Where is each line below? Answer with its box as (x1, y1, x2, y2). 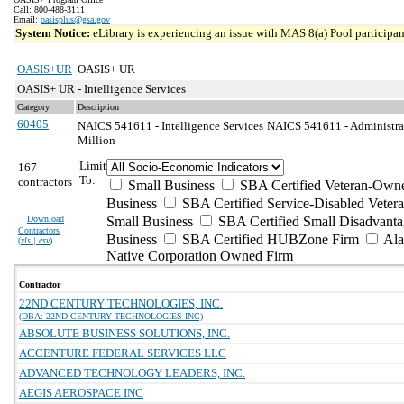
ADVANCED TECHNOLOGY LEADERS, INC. (19, 366, 245, 380)
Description (78, 102, 119, 112)
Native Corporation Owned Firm (106, 248, 293, 263)
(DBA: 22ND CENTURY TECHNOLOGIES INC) (19, 311, 203, 321)
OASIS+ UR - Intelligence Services (17, 82, 186, 96)
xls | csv (21, 235, 50, 245)
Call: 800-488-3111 (14, 5, 85, 14)
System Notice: (15, 26, 93, 40)
